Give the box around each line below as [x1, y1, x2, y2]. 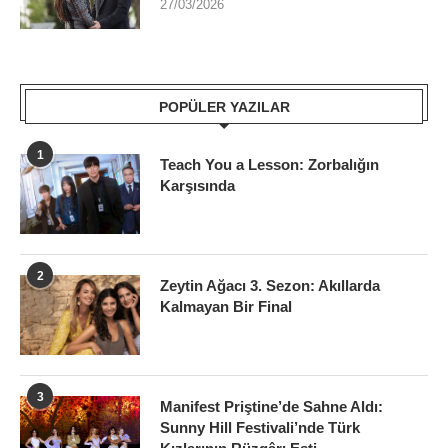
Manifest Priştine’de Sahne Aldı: [160, 397, 383, 415]
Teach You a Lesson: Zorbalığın [160, 155, 379, 173]
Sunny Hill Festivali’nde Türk [160, 418, 360, 436]
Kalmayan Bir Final [160, 297, 292, 315]
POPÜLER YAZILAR [158, 98, 290, 115]
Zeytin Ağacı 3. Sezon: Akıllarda [160, 276, 380, 294]
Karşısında [160, 176, 235, 194]
